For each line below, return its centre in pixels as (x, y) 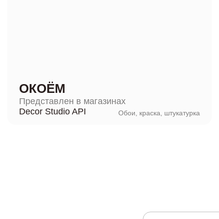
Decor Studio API (52, 111)
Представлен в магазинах (72, 101)
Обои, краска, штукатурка (159, 113)
